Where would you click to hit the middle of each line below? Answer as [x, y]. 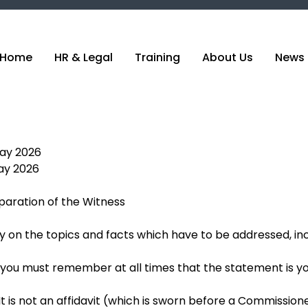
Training [157, 57]
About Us [228, 57]
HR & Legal [84, 57]
